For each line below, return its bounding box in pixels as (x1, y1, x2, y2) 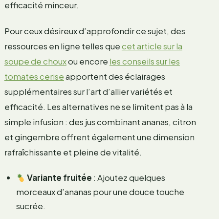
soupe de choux (4, 56, 66, 67)
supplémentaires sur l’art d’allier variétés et (4, 86, 173, 97)
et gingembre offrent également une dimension (4, 131, 195, 143)
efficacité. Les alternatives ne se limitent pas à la (4, 101, 193, 112)
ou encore (66, 56, 109, 67)
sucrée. (16, 200, 45, 212)
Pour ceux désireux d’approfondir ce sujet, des (4, 25, 185, 37)
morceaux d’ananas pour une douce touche (16, 186, 184, 197)
